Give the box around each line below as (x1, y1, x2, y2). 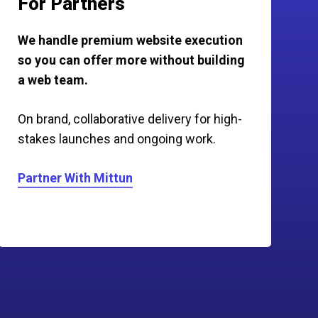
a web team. (17, 72, 88, 87)
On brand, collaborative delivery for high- (17, 111, 242, 126)
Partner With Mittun (17, 170, 133, 185)
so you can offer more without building (17, 52, 245, 67)
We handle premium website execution (17, 32, 243, 48)
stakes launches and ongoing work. (17, 131, 216, 146)
